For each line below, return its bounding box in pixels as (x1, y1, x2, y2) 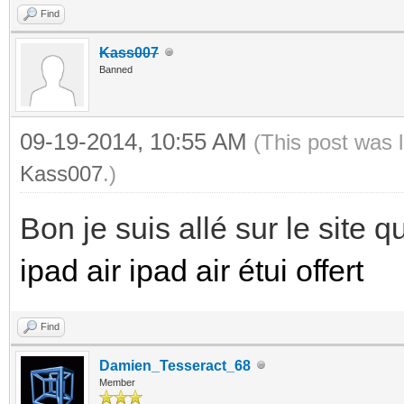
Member (99, 376, 135, 388)
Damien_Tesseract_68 (99, 357, 251, 373)
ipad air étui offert (129, 252, 363, 288)
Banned (99, 63, 133, 75)
